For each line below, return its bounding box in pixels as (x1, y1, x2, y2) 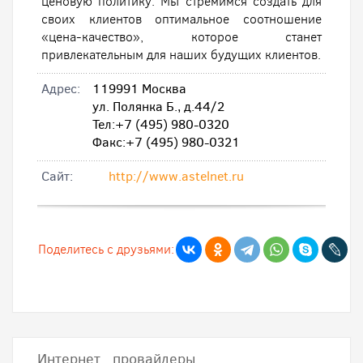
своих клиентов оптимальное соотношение (41, 11, 322, 28)
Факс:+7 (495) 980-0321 (92, 134, 240, 151)
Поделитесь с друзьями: (38, 241, 174, 258)
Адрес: (41, 80, 80, 97)
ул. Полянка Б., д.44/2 (92, 98, 224, 115)
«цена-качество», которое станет (41, 28, 322, 45)
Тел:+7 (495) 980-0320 (92, 116, 229, 133)
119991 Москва (92, 80, 186, 97)
